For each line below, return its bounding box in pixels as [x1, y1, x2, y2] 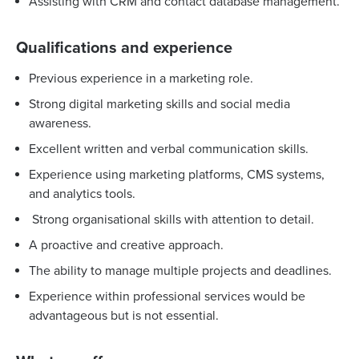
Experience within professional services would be [29, 288, 305, 305]
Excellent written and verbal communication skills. [29, 141, 309, 157]
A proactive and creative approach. [29, 237, 224, 253]
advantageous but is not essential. [29, 308, 219, 324]
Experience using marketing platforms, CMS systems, [29, 167, 325, 183]
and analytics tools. [29, 186, 135, 202]
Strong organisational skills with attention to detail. [29, 212, 314, 228]
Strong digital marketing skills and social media [29, 96, 290, 112]
